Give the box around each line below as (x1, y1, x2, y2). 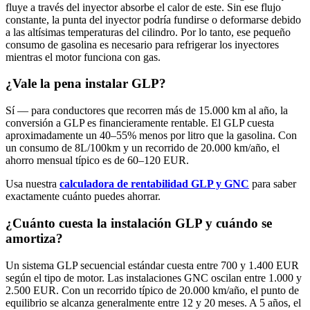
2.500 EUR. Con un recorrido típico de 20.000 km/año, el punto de (6, 284, 299, 296)
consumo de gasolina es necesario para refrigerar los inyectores (6, 38, 279, 51)
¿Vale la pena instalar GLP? (6, 76, 166, 91)
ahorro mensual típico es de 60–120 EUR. (6, 154, 189, 167)
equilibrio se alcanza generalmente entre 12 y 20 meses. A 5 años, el (6, 296, 301, 309)
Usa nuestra (6, 178, 60, 190)
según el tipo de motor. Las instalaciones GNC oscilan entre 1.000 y (6, 271, 302, 284)
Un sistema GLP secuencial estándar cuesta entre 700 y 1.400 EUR (6, 259, 299, 271)
